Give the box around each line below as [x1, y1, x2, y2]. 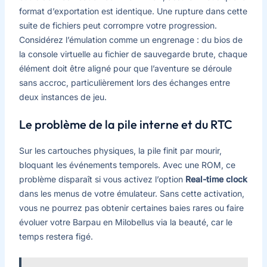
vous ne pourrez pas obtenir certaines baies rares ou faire [18, 203, 244, 213]
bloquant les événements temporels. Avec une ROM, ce [18, 160, 235, 170]
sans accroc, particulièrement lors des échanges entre [18, 77, 230, 88]
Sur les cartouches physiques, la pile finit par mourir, [18, 145, 222, 156]
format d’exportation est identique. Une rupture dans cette [18, 6, 247, 17]
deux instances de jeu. [18, 92, 107, 103]
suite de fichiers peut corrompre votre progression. [18, 20, 217, 31]
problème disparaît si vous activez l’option [18, 174, 185, 185]
